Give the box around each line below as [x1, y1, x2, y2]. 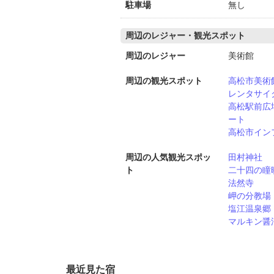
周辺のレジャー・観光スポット [125, 31, 245, 40]
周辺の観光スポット [125, 76, 202, 86]
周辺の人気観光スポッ [125, 152, 211, 162]
